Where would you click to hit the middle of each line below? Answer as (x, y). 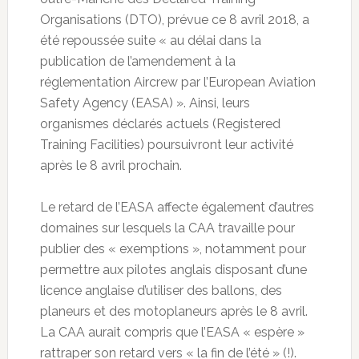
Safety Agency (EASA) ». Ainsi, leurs (145, 103)
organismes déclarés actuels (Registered (160, 123)
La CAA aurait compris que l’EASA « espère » (172, 332)
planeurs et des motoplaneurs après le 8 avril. (173, 311)
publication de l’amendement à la (137, 61)
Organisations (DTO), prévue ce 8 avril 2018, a (174, 19)
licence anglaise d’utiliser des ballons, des (161, 290)
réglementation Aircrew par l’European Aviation (177, 82)
